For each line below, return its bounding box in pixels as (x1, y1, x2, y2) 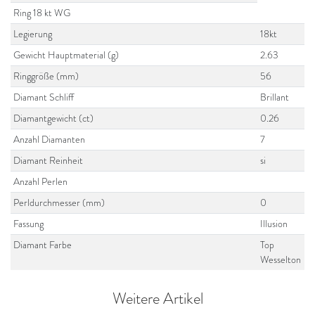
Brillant (260, 90, 290, 104)
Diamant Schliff (13, 90, 75, 104)
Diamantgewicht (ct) (13, 111, 94, 125)
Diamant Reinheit (13, 153, 84, 167)
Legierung (13, 27, 53, 41)
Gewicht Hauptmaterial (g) (13, 48, 120, 62)
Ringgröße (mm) (13, 69, 79, 83)
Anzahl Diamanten (13, 132, 86, 146)
